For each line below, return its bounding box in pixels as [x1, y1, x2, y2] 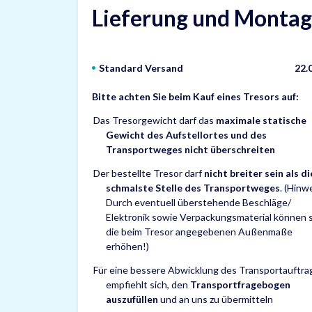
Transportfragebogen [190, 279, 290, 290]
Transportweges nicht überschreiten [106, 143, 275, 155]
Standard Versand [99, 62, 183, 74]
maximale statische [216, 114, 306, 126]
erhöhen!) [106, 240, 149, 252]
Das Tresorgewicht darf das [93, 114, 216, 126]
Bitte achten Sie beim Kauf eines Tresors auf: [92, 91, 299, 102]
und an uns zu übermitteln [158, 293, 273, 305]
